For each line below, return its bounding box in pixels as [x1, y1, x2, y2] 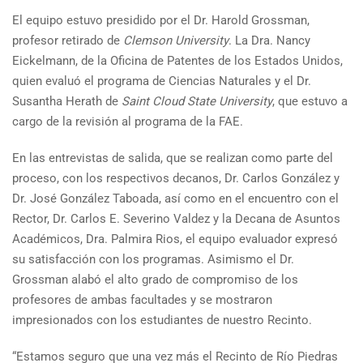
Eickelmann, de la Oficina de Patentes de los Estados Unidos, [12, 53, 343, 68]
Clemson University [123, 32, 228, 48]
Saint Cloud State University [122, 93, 272, 109]
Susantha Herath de [12, 93, 122, 109]
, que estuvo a [272, 93, 348, 109]
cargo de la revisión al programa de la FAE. [12, 113, 243, 129]
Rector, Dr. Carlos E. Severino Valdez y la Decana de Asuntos [12, 211, 340, 226]
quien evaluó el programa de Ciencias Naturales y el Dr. [12, 73, 311, 88]
